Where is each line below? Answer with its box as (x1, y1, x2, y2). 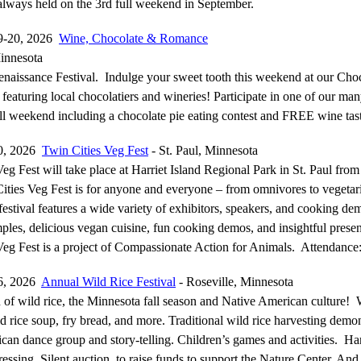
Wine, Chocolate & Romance (59, 31, 208, 45)
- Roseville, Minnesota (176, 275, 293, 288)
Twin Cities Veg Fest (42, 143, 148, 157)
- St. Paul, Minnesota (148, 143, 258, 157)
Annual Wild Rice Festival (41, 275, 176, 288)
